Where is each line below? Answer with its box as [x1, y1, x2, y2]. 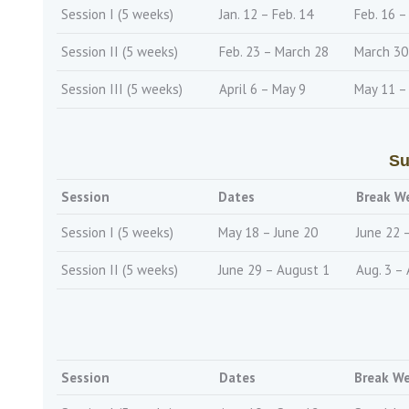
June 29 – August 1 [218, 261, 330, 278]
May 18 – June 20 [218, 224, 318, 241]
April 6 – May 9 [219, 80, 306, 98]
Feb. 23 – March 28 [219, 43, 329, 60]
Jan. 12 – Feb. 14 [219, 5, 313, 23]
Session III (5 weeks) [61, 80, 183, 98]
